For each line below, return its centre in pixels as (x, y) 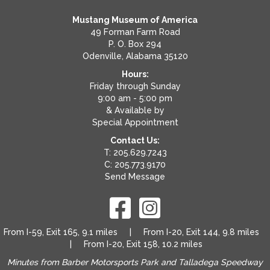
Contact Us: (135, 141)
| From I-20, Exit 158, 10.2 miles (135, 244)
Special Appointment (135, 123)
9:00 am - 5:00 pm (135, 99)
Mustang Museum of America (135, 20)
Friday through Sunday (135, 86)
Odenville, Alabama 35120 (135, 56)
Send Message (135, 177)
